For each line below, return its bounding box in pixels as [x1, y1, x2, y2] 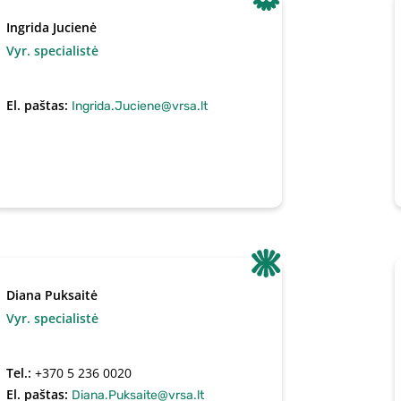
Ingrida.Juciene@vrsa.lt [72, 98, 209, 114]
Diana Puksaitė [6, 286, 98, 303]
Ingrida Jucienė [6, 19, 98, 36]
